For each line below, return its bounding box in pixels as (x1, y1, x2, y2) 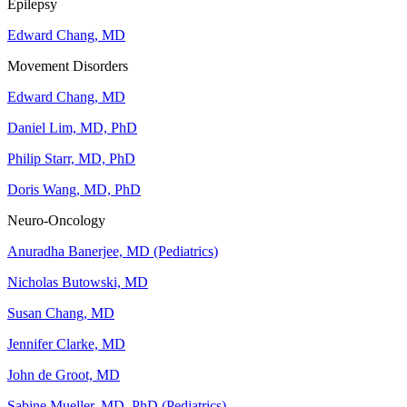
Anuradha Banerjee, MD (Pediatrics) (7, 243, 218, 260)
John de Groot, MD (7, 367, 120, 383)
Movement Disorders (7, 58, 128, 74)
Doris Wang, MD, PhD (7, 182, 141, 198)
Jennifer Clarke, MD (7, 336, 125, 352)
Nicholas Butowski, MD (7, 274, 148, 291)
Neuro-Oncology (7, 213, 105, 229)
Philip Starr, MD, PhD (7, 151, 135, 167)
